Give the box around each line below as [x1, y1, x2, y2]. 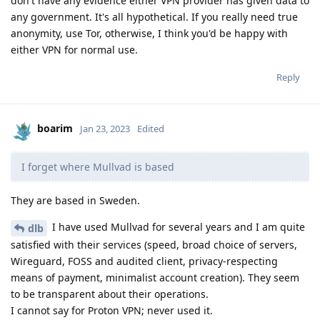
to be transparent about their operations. [11, 286, 209, 301]
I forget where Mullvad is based [21, 159, 174, 174]
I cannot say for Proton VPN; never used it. [11, 303, 213, 317]
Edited [137, 121, 164, 135]
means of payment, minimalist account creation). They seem [11, 270, 299, 284]
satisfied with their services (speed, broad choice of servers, [11, 237, 297, 251]
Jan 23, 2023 [80, 121, 130, 135]
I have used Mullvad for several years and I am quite [49, 219, 305, 234]
